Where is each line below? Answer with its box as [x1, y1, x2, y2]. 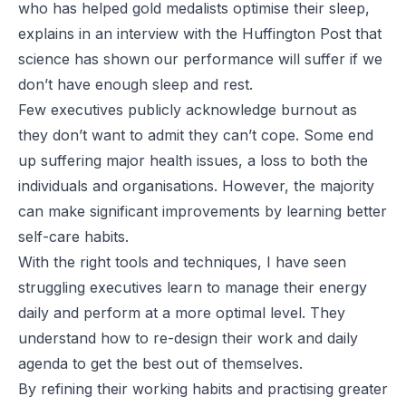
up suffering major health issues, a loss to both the [18, 151, 368, 169]
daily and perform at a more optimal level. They [18, 304, 345, 322]
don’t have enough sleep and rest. [18, 75, 257, 93]
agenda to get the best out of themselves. [18, 354, 303, 372]
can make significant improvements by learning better [18, 202, 387, 220]
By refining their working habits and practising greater [18, 380, 388, 398]
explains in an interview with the [18, 24, 242, 43]
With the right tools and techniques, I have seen [18, 253, 346, 271]
